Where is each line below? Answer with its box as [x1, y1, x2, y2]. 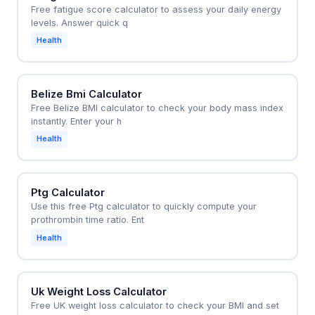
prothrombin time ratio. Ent [30, 214, 144, 226]
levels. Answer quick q [30, 18, 128, 29]
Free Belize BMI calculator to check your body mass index [30, 103, 283, 114]
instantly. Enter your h [30, 116, 122, 127]
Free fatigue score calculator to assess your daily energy [30, 4, 281, 15]
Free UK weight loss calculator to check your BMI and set [30, 300, 279, 311]
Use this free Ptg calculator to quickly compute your [30, 201, 257, 212]
